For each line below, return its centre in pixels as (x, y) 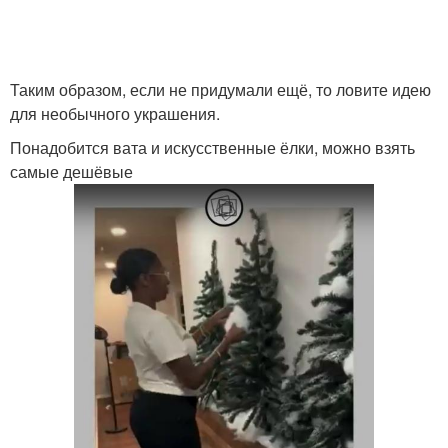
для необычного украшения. (115, 113)
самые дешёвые (71, 171)
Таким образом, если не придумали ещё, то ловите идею (220, 89)
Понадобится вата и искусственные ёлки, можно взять (212, 147)
